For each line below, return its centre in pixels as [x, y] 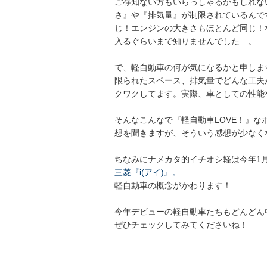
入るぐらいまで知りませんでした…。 [185, 41]
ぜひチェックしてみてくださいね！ [181, 225]
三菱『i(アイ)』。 [148, 172]
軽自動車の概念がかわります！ [173, 185]
